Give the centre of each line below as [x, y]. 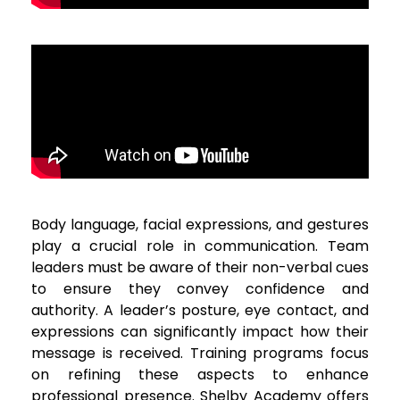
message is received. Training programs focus [200, 354]
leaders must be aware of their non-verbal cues [200, 268]
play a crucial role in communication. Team [200, 246]
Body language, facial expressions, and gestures [200, 225]
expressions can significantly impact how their [200, 332]
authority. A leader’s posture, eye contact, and [200, 311]
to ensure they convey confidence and [200, 289]
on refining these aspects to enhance [200, 375]
